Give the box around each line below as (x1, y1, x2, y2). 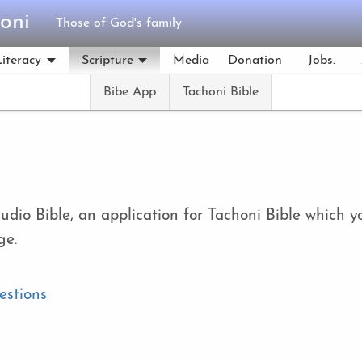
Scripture (81, 54, 133, 67)
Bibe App (103, 86, 156, 99)
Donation (227, 54, 282, 67)
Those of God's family (55, 17, 182, 30)
